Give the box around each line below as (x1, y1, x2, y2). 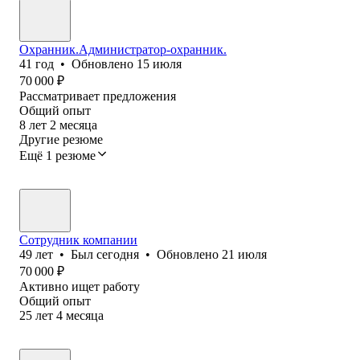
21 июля (222, 247, 267, 261)
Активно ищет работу (19, 279, 140, 293)
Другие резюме (19, 132, 103, 146)
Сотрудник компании (19, 232, 137, 247)
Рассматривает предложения (19, 88, 176, 103)
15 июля (137, 56, 182, 71)
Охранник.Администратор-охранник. (19, 42, 227, 56)
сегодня (96, 247, 139, 261)
